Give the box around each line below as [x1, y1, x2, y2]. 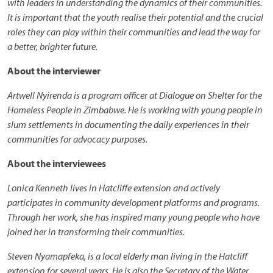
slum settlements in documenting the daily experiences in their [7, 118, 249, 130]
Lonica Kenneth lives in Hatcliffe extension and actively [7, 182, 220, 194]
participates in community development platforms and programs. [7, 196, 260, 208]
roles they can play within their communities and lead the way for [7, 26, 260, 38]
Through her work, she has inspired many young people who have [7, 211, 260, 223]
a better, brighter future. [7, 40, 97, 52]
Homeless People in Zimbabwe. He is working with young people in [7, 104, 263, 116]
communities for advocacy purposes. [7, 133, 147, 145]
